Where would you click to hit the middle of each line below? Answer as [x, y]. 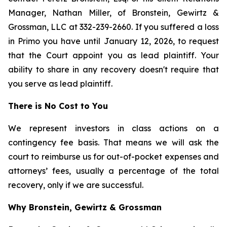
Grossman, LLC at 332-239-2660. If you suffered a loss [113, 27]
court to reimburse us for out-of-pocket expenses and [113, 157]
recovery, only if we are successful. [76, 185]
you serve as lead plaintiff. [60, 84]
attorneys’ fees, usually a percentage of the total [113, 171]
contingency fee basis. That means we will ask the [113, 142]
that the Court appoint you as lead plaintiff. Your [113, 55]
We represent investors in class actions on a [113, 128]
